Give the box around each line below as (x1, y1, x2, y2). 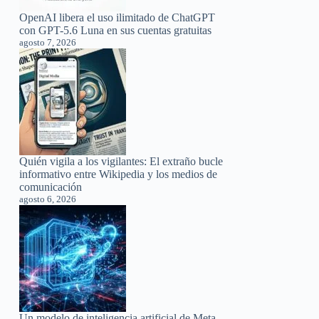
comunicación (19, 180, 83, 193)
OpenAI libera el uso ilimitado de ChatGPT (19, 11, 216, 23)
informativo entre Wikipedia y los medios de (19, 167, 218, 180)
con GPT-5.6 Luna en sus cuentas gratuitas (19, 23, 212, 36)
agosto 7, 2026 (19, 36, 77, 48)
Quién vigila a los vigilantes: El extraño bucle (19, 155, 224, 167)
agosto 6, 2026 (19, 193, 77, 204)
